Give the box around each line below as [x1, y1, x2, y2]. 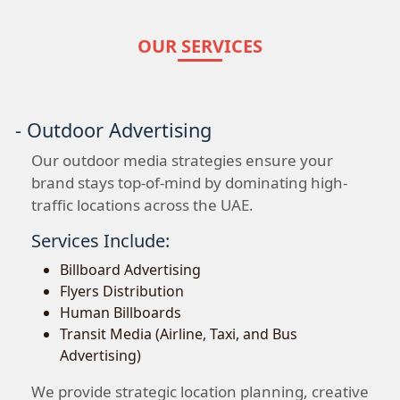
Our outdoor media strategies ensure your [31, 150, 333, 171]
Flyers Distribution [60, 281, 184, 302]
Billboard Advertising [60, 260, 201, 280]
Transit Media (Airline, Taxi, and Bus [60, 324, 297, 345]
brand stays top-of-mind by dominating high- [31, 172, 347, 194]
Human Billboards [60, 303, 181, 323]
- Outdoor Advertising [15, 117, 212, 144]
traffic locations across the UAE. [31, 195, 254, 216]
